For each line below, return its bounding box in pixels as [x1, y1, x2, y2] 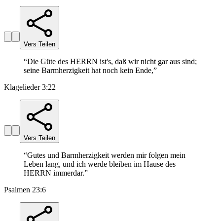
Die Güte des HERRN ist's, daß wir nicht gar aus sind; [27, 57, 197, 66]
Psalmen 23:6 [4, 185, 46, 194]
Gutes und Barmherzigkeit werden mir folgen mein [27, 151, 185, 160]
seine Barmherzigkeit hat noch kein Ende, [24, 66, 153, 75]
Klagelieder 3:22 [4, 83, 56, 92]
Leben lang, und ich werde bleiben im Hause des [24, 160, 176, 169]
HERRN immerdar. [24, 169, 84, 178]
